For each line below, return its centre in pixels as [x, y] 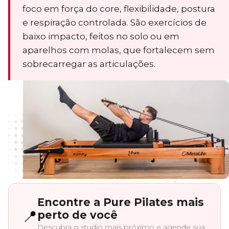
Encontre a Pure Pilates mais [121, 202]
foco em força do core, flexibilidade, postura [119, 9]
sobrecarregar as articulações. [89, 64]
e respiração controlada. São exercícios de [114, 22]
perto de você [77, 215]
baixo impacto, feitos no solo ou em [101, 36]
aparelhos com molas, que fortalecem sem [119, 50]
